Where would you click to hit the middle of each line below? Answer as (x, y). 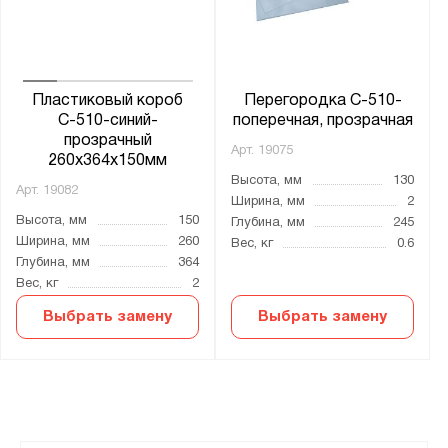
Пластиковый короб (108, 100)
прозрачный (107, 140)
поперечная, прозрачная (322, 120)
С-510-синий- (107, 120)
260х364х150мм (108, 160)
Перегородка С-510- (322, 100)
